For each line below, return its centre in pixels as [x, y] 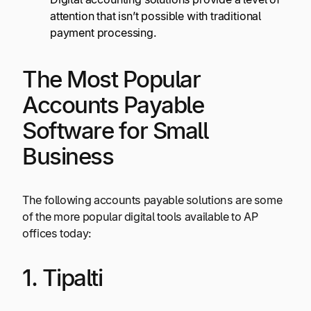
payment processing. [105, 33]
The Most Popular [111, 79]
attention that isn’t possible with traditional [156, 16]
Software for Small [115, 130]
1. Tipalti [62, 278]
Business [68, 156]
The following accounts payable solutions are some [152, 200]
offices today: [57, 233]
